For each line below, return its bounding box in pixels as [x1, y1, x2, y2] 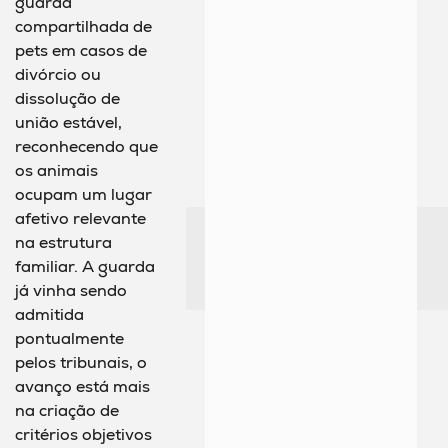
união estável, [15, 112, 122, 134]
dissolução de [15, 88, 120, 110]
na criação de [15, 400, 119, 422]
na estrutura [15, 232, 112, 254]
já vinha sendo [15, 280, 127, 302]
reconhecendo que [15, 136, 158, 158]
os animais [15, 160, 98, 182]
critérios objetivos [15, 424, 152, 446]
